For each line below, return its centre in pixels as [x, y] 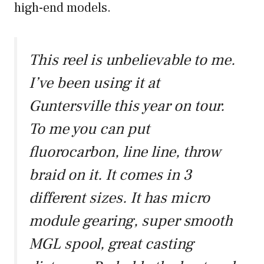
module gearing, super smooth [131, 221]
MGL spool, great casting [111, 244]
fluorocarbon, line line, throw [125, 152]
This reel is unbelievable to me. [132, 60]
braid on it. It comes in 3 [110, 175]
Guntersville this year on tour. [127, 106]
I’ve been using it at [94, 83]
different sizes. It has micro [119, 198]
